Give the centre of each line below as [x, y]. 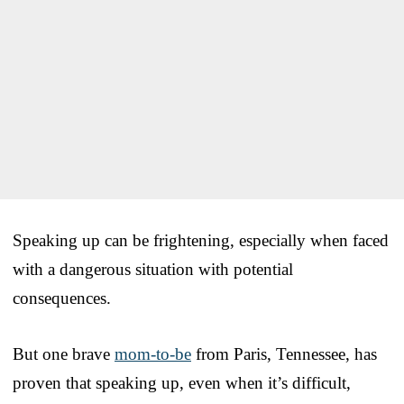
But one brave [64, 353]
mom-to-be [153, 353]
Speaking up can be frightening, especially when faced [201, 240]
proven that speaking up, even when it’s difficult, [182, 382]
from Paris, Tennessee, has [284, 353]
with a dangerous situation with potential [153, 269]
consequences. [62, 298]
